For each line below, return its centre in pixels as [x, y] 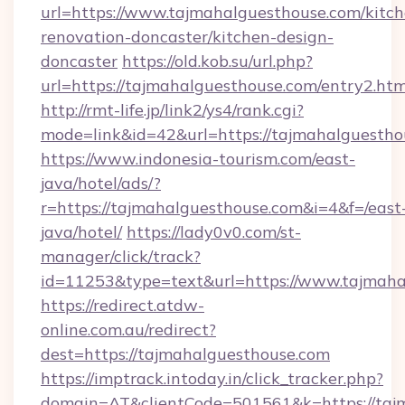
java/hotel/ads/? [101, 183]
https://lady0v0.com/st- [214, 232]
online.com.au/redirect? [128, 330]
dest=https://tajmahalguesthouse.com [185, 354]
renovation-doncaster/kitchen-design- [187, 37]
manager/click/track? [121, 256]
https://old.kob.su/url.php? [217, 61]
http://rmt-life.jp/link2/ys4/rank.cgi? [172, 110]
